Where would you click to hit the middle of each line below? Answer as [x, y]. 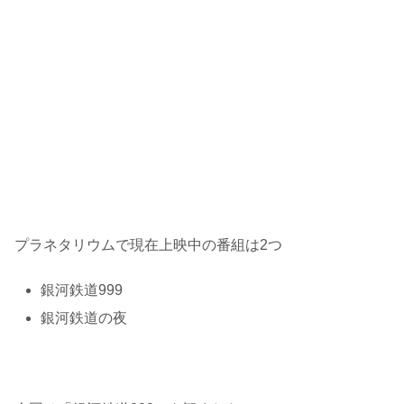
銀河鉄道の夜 [84, 318]
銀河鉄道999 [82, 290]
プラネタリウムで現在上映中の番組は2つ [148, 244]
